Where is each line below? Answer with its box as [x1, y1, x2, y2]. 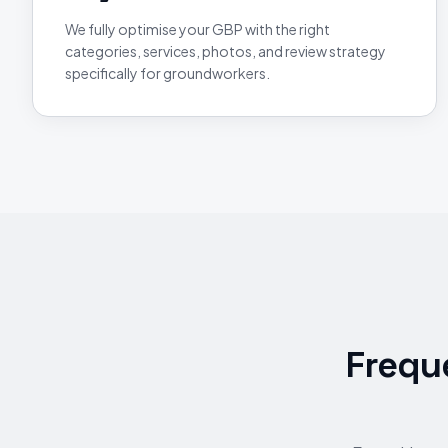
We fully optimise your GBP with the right [65, 20, 330, 38]
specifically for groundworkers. [65, 64, 270, 82]
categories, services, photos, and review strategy [65, 42, 386, 60]
